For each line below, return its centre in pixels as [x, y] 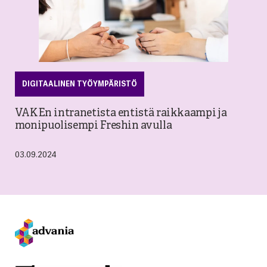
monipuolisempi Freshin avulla [93, 126]
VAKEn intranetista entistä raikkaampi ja [121, 113]
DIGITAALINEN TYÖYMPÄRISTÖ [79, 84]
